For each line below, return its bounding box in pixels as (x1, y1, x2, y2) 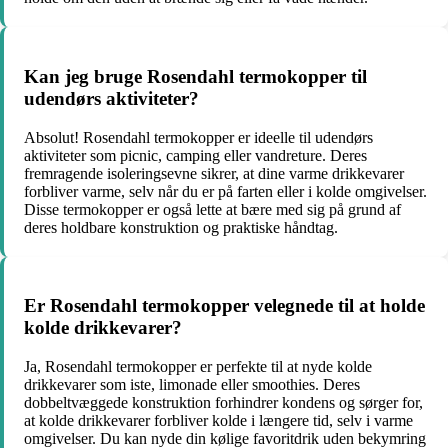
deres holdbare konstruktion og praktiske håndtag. (24, 218, 338, 236)
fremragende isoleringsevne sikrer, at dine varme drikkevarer (24, 164, 404, 182)
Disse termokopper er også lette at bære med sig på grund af (24, 200, 401, 218)
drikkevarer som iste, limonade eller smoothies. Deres (24, 376, 360, 394)
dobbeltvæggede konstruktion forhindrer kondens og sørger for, (24, 394, 423, 412)
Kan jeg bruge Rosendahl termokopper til (24, 65, 367, 87)
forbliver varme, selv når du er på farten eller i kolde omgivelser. (24, 182, 427, 200)
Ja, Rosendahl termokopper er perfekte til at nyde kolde (24, 358, 372, 376)
